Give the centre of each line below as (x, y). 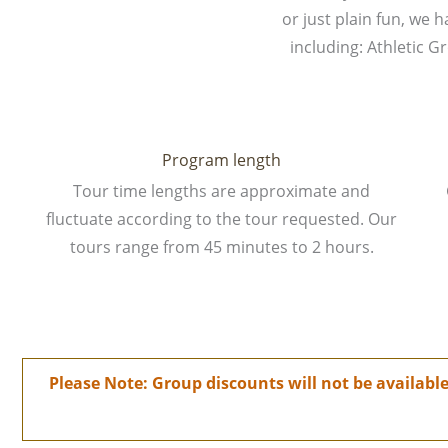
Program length (222, 159)
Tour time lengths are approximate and (222, 190)
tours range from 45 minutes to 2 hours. (221, 246)
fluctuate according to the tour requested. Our (222, 218)
